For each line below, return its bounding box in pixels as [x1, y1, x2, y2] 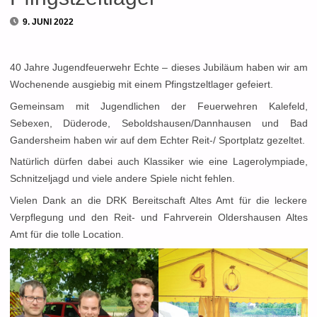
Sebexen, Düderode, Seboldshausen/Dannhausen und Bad [9, 117, 308, 129]
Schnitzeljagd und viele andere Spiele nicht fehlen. [9, 173, 235, 185]
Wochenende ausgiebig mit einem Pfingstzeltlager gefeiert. [9, 79, 273, 90]
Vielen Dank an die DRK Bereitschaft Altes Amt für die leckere [9, 195, 308, 207]
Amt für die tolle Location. [9, 229, 124, 241]
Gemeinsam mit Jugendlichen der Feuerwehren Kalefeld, [9, 100, 308, 112]
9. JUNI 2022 [23, 17, 74, 28]
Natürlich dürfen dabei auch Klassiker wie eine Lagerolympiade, [9, 156, 308, 168]
